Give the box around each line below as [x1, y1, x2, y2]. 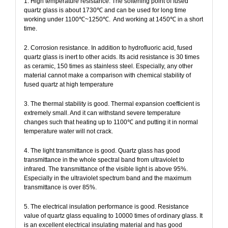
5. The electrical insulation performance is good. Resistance [23, 203, 189, 210]
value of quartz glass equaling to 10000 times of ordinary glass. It [23, 212, 203, 219]
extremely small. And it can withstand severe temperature [23, 109, 181, 117]
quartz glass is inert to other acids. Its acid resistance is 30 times [23, 53, 199, 61]
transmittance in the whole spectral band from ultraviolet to [23, 156, 184, 163]
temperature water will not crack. [23, 127, 113, 135]
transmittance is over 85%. [23, 183, 97, 191]
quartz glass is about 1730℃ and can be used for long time [23, 6, 186, 14]
